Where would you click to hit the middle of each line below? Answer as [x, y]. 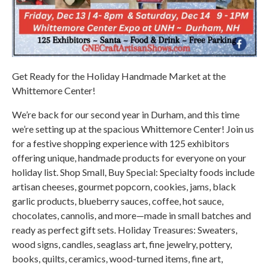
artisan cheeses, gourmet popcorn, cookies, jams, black [124, 187]
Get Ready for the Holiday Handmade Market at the [119, 76]
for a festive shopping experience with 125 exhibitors [121, 144]
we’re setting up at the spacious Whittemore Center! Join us [133, 129]
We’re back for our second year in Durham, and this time [126, 115]
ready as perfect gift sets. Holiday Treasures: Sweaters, [125, 230]
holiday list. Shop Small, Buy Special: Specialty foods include [133, 172]
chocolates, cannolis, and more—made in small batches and [131, 216]
